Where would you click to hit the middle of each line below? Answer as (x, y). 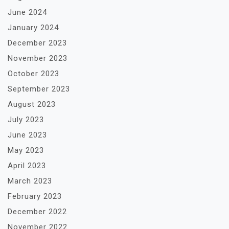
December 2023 (37, 43)
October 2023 (33, 74)
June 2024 (27, 12)
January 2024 (33, 28)
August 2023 (32, 104)
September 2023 (39, 89)
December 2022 (37, 212)
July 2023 (26, 120)
